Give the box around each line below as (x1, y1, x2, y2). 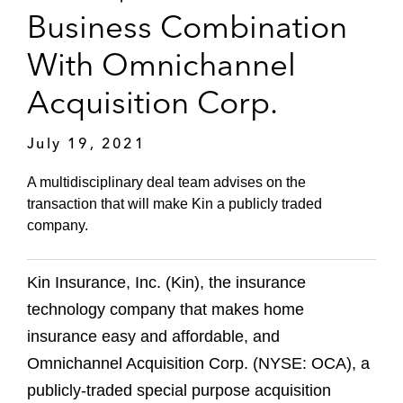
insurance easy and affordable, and (27, 327, 280, 346)
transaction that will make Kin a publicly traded (27, 196, 322, 212)
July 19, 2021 (27, 133, 147, 152)
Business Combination (27, 6, 347, 46)
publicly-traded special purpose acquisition (27, 381, 331, 400)
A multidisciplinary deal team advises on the (27, 175, 306, 191)
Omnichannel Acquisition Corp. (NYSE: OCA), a (27, 354, 370, 373)
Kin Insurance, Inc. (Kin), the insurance (27, 273, 306, 292)
